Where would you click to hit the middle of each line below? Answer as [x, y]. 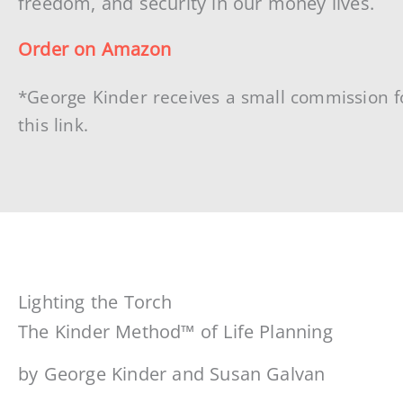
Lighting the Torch [95, 302]
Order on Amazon [94, 49]
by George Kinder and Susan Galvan [172, 374]
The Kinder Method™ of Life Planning [175, 332]
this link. [53, 124]
